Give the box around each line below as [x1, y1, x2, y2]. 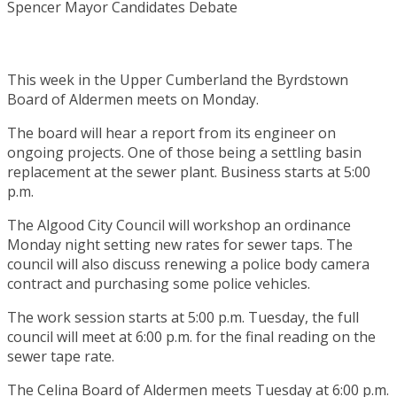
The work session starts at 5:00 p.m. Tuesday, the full [7, 307, 359, 327]
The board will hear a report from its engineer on [7, 122, 336, 143]
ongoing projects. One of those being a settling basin [7, 142, 362, 162]
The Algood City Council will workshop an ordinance [7, 214, 351, 235]
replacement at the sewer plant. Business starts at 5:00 [7, 161, 370, 182]
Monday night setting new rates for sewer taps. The [7, 234, 353, 254]
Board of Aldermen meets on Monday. [7, 89, 259, 109]
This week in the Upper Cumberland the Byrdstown [7, 69, 348, 90]
